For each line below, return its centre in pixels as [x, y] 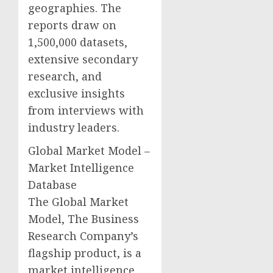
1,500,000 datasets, [78, 42]
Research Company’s [83, 236]
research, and [65, 76]
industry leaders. [74, 127]
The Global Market [78, 201]
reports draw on [72, 25]
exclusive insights [76, 93]
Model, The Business [83, 218]
